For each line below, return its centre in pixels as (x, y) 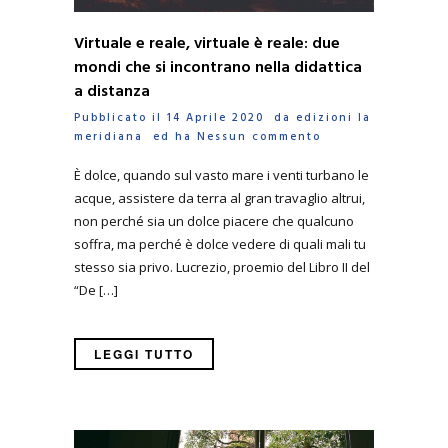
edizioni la (333, 118)
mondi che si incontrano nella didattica (218, 68)
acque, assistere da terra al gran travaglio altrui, (219, 197)
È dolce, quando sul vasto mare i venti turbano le (221, 174)
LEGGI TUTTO (144, 354)
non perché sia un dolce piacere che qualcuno (214, 220)
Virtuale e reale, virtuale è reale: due (207, 44)
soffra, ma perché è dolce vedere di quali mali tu (220, 243)
